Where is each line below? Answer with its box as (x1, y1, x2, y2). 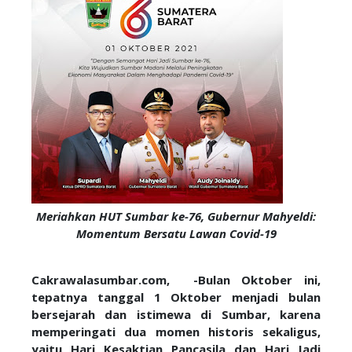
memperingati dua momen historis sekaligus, (31, 324, 321, 339)
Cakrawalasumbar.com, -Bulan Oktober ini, (31, 272, 321, 288)
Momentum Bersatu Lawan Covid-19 (75, 225, 277, 241)
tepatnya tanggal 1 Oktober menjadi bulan (31, 289, 321, 305)
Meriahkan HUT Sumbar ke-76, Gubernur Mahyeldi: (36, 208, 316, 224)
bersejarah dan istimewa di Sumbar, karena (31, 306, 321, 322)
